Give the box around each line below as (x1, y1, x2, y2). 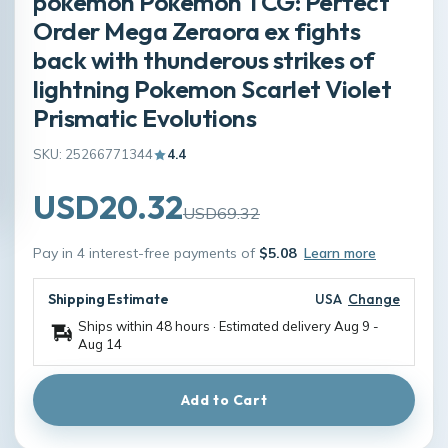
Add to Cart (180, 391, 268, 409)
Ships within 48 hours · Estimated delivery (78, 318, 334, 334)
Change (348, 290, 400, 308)
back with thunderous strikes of (33, 44, 375, 75)
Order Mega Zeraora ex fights (33, 15, 361, 46)
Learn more (304, 244, 376, 262)
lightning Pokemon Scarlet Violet (33, 73, 392, 104)
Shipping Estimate (48, 290, 169, 308)
